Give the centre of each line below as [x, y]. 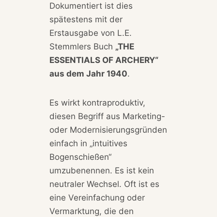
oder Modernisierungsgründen [108, 130]
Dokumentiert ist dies [91, 6]
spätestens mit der [86, 20]
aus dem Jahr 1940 [88, 74]
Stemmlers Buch [82, 47]
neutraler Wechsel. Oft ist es [104, 184]
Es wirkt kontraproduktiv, [97, 103]
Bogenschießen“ [80, 157]
